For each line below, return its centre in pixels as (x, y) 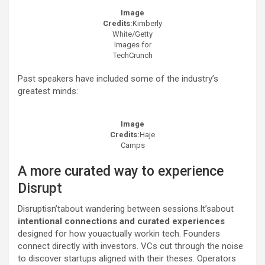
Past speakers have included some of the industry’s (118, 79)
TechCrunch (132, 56)
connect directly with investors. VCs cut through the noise (130, 246)
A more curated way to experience (121, 172)
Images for (132, 45)
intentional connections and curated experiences (121, 222)
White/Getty (132, 34)
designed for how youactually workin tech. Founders (119, 234)
